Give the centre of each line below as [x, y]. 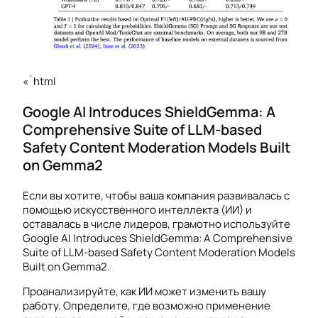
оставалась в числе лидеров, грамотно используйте [157, 224]
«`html [39, 81]
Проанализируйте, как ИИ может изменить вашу [144, 291]
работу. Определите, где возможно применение [147, 305]
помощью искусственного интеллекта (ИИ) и [137, 209]
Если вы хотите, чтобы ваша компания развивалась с [156, 195]
